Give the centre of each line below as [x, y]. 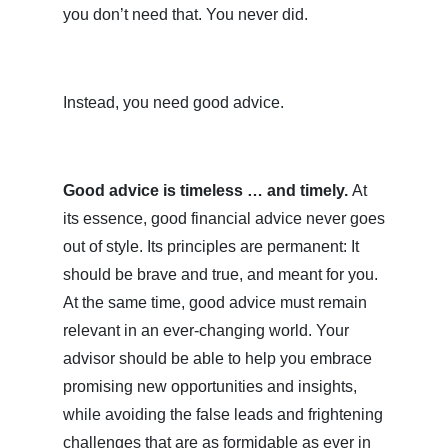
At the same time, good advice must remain [215, 303]
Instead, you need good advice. [173, 103]
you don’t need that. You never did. [185, 15]
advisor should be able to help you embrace [217, 359]
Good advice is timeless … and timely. [207, 191]
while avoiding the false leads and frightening [223, 415]
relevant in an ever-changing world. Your [206, 331]
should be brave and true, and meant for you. [220, 275]
